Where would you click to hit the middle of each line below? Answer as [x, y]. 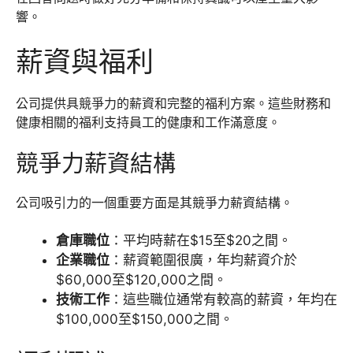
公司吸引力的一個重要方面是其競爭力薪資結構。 [154, 202]
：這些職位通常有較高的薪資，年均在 [223, 299]
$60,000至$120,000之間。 [141, 279]
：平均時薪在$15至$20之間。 [201, 240]
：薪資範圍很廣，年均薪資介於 [203, 260]
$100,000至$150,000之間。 [145, 319]
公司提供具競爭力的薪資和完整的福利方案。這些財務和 [173, 103]
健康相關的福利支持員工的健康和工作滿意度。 [148, 122]
